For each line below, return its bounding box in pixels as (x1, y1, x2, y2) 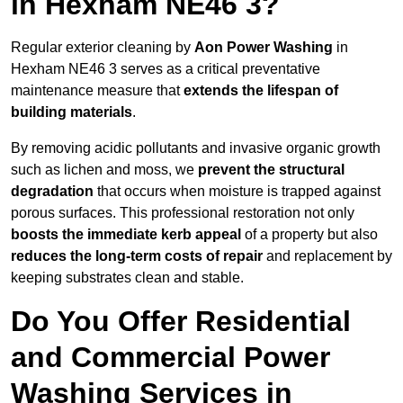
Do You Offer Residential (11, 305, 351, 338)
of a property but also (241, 227, 378, 243)
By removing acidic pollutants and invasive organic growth (11, 140, 381, 157)
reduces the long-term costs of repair (11, 248, 263, 264)
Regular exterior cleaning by (11, 40, 194, 56)
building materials (11, 104, 132, 121)
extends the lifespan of (184, 83, 338, 99)
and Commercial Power (11, 341, 330, 374)
